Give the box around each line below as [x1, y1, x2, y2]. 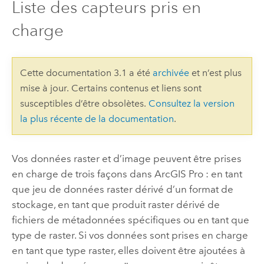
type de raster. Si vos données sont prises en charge [11, 229, 248, 241]
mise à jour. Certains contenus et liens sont [19, 82, 202, 94]
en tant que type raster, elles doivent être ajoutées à [11, 244, 245, 256]
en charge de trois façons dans [11, 167, 154, 180]
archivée [152, 67, 189, 79]
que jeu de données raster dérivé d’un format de [11, 183, 233, 195]
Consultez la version [148, 98, 235, 110]
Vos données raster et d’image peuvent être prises [11, 152, 242, 164]
